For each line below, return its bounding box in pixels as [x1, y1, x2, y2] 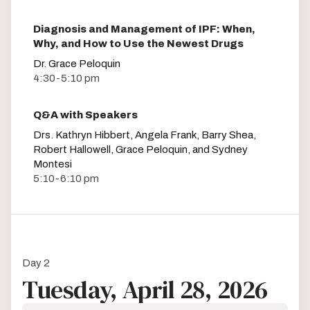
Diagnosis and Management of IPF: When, [33, 23, 255, 35]
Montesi [33, 158, 72, 170]
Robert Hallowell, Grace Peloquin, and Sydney [33, 143, 248, 155]
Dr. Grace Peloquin [33, 57, 120, 69]
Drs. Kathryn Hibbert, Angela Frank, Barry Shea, [33, 129, 256, 140]
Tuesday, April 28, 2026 [22, 272, 268, 307]
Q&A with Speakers [33, 109, 138, 120]
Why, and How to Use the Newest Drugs [33, 37, 244, 49]
